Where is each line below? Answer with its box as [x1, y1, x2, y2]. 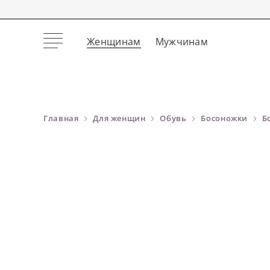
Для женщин [93, 113, 146, 124]
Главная [43, 113, 79, 124]
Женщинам [87, 35, 141, 48]
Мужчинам [155, 35, 209, 48]
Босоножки [201, 113, 248, 124]
